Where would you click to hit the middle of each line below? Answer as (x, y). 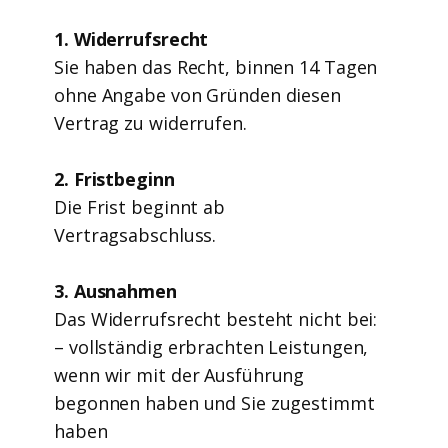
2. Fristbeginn (117, 179)
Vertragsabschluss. (138, 235)
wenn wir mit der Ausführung (179, 375)
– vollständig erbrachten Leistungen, (211, 347)
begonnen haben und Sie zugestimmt (214, 403)
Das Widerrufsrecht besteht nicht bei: (216, 319)
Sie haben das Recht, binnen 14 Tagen (216, 67)
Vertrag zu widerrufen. (153, 123)
